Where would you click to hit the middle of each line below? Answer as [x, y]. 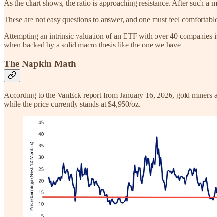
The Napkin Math [40, 63]
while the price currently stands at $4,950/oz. [72, 104]
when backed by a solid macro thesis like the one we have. [93, 45]
